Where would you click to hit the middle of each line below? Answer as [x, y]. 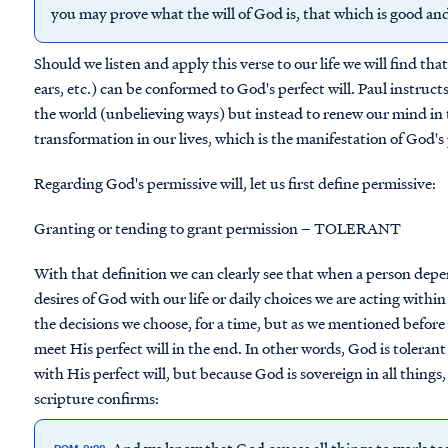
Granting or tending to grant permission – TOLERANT [217, 227]
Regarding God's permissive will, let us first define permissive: [235, 182]
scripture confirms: [98, 397]
